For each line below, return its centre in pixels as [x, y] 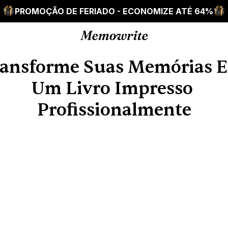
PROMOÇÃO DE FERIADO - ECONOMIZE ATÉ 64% [114, 11]
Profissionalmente [114, 110]
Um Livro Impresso [112, 89]
